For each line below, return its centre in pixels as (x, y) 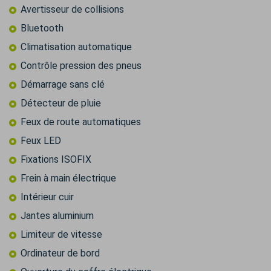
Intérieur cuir (47, 197)
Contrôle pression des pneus (81, 66)
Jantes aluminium (57, 216)
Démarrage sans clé (63, 85)
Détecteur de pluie (61, 103)
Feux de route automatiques (81, 122)
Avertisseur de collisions (72, 10)
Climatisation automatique (76, 47)
